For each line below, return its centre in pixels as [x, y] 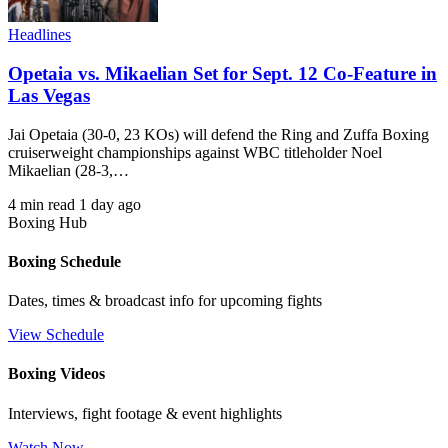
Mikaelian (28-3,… [68, 170]
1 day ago [110, 204]
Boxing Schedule [64, 261]
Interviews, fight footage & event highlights [145, 413]
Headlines [39, 35]
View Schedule [56, 335]
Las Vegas [49, 95]
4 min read [41, 204]
